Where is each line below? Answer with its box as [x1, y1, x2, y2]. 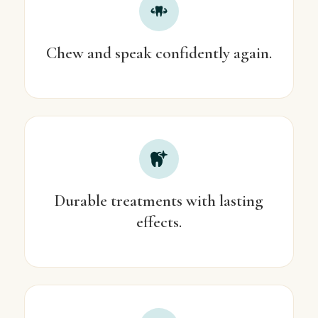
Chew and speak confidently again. [45, 43, 272, 63]
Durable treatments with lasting [54, 191, 264, 212]
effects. [136, 212, 182, 233]
